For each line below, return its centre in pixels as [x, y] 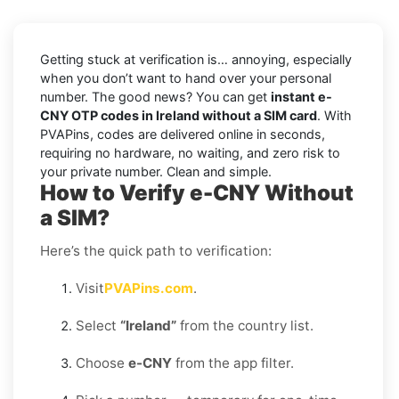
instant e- [301, 96]
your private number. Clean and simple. [156, 171]
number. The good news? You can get [155, 96]
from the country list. [245, 325]
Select [98, 325]
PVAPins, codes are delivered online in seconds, [183, 134]
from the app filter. [233, 362]
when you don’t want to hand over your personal [186, 77]
